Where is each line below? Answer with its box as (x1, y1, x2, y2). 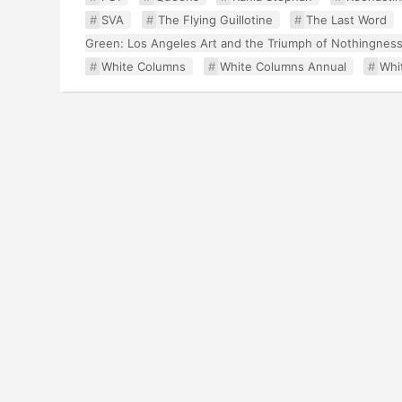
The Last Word (306, 13, 388, 27)
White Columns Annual (219, 59, 346, 74)
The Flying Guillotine (157, 13, 273, 27)
